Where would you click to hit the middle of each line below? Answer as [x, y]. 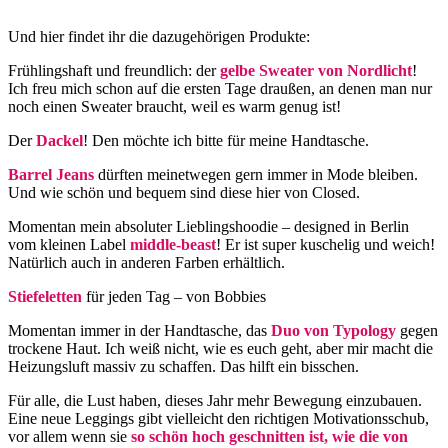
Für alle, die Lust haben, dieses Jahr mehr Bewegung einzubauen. [215, 401]
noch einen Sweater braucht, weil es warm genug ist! [174, 107]
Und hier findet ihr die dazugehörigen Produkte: [159, 37]
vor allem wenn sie [69, 437]
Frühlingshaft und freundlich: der [114, 71]
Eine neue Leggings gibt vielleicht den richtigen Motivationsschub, [218, 419]
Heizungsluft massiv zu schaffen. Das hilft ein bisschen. [183, 367]
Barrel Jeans [51, 175]
